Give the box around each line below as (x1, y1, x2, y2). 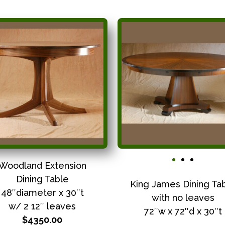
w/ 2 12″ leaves (9, 200, 76, 211)
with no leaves (151, 192, 214, 203)
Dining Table (16, 173, 69, 184)
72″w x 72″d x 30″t (144, 205, 222, 216)
